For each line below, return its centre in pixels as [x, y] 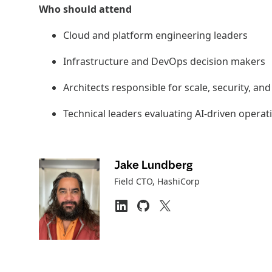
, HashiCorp [176, 181]
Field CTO [133, 181]
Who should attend [85, 9]
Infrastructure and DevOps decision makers [164, 61]
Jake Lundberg [153, 165]
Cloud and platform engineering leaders [155, 35]
